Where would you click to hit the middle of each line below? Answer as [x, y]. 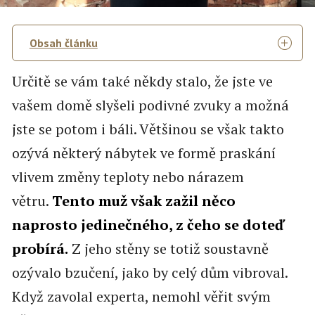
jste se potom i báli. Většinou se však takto [148, 129]
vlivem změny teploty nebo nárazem [128, 177]
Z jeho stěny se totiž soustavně [168, 249]
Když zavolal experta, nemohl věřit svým [141, 297]
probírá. [40, 249]
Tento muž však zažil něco [143, 201]
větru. [32, 201]
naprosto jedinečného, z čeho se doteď [147, 225]
